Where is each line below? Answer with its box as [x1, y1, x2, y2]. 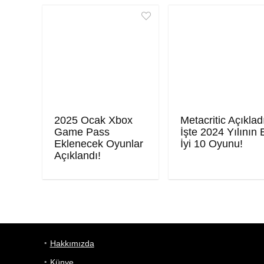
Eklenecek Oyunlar [54, 137, 144, 150]
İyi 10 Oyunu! [180, 137, 243, 150]
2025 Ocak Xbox [54, 114, 133, 126]
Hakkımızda [49, 238, 94, 248]
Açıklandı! [54, 149, 101, 161]
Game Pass [54, 126, 110, 138]
